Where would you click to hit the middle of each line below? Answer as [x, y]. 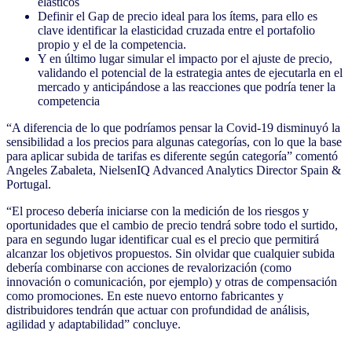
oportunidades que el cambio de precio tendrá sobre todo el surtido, [172, 225]
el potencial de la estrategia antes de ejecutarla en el [216, 72]
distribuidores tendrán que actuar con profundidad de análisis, [158, 310]
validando [62, 72]
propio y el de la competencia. [114, 44]
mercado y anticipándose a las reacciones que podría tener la [187, 86]
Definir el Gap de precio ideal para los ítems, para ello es [178, 16]
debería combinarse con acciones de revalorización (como [149, 267]
